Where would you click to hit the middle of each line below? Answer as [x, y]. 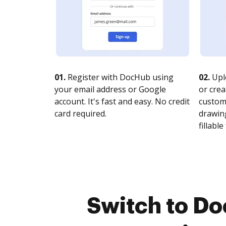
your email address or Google [110, 89]
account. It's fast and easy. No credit [122, 101]
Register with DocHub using [120, 77]
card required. [80, 114]
